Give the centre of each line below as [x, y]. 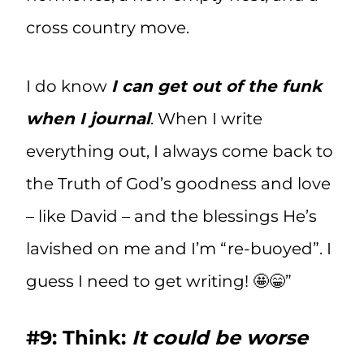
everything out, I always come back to [180, 152]
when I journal [88, 119]
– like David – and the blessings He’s [171, 217]
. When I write [206, 119]
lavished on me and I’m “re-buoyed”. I [179, 249]
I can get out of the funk [217, 87]
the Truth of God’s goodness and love [178, 184]
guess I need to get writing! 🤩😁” [159, 282]
